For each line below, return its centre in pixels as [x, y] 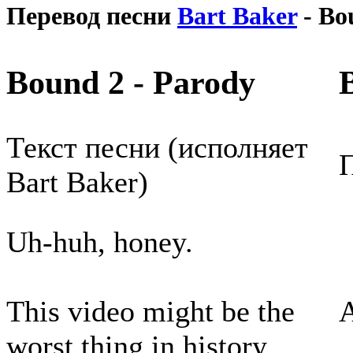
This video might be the [150, 312]
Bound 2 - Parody [131, 83]
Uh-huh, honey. [100, 242]
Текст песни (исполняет [157, 148]
